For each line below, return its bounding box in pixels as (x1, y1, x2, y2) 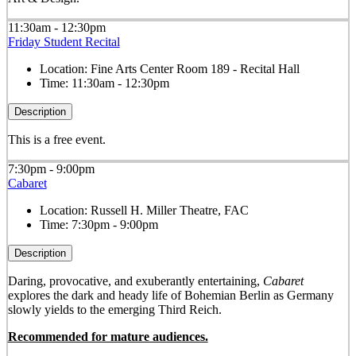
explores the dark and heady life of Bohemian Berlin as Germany (7, 288, 334, 303)
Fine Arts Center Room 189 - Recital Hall (90, 62, 300, 76)
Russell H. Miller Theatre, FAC (90, 203, 249, 218)
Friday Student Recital (7, 35, 120, 49)
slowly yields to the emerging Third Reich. (7, 303, 222, 317)
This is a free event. (7, 133, 106, 147)
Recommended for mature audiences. (7, 330, 208, 344)
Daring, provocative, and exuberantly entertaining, (7, 274, 263, 288)
